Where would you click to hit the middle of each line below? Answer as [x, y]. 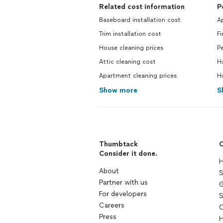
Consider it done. [128, 154]
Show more [118, 90]
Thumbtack [118, 144]
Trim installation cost [130, 34]
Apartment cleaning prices [138, 76]
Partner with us [123, 182]
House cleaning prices [131, 48]
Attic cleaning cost [127, 62]
